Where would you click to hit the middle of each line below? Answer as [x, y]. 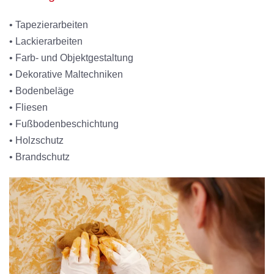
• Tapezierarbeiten [49, 25]
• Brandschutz [39, 157]
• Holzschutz [36, 141]
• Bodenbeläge [42, 91]
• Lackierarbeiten [46, 42]
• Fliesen [28, 108]
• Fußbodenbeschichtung [64, 124]
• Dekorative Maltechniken [66, 75]
